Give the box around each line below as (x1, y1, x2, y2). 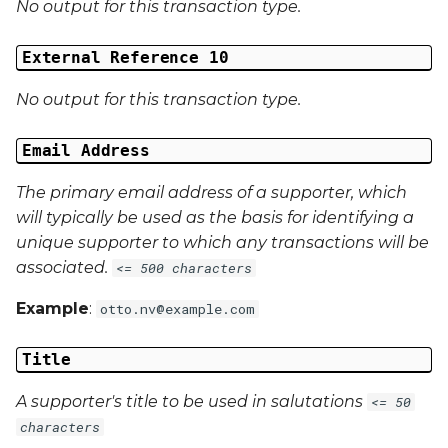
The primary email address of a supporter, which (16, 182, 407, 202)
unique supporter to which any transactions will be (16, 232, 429, 252)
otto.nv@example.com (100, 299, 255, 318)
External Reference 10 (21, 48, 229, 68)
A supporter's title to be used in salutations (16, 391, 367, 411)
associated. (16, 257, 112, 277)
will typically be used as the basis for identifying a (16, 207, 414, 227)
